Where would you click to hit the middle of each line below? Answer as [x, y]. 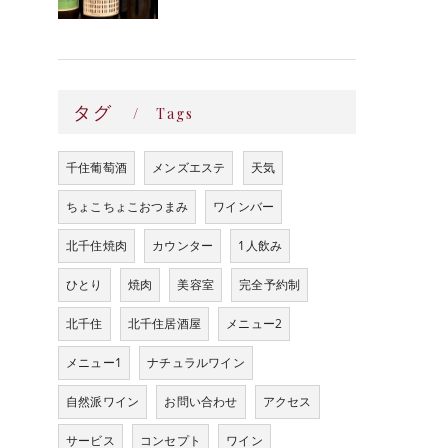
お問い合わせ [201, 402]
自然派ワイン [103, 402]
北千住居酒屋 [164, 324]
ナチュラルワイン [196, 363]
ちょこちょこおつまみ [127, 207]
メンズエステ [189, 168]
